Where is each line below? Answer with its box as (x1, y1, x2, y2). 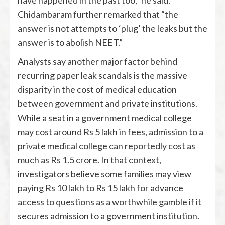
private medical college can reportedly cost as (18, 140, 195, 152)
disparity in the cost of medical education (18, 84, 177, 95)
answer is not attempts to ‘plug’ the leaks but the (18, 23, 207, 34)
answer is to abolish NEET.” (18, 37, 123, 48)
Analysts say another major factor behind (18, 56, 177, 67)
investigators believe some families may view (18, 168, 191, 180)
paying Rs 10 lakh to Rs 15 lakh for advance (18, 182, 183, 194)
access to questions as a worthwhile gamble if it (18, 196, 201, 208)
